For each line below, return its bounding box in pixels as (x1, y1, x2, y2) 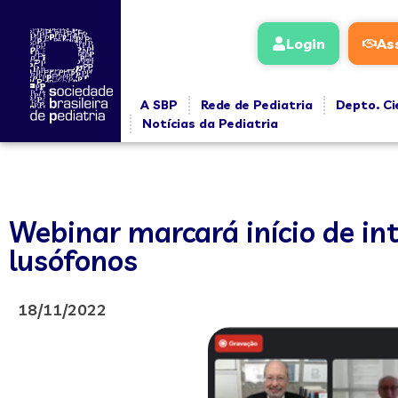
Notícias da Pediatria (141, 115, 278, 131)
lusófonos (9, 243, 138, 278)
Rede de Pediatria (200, 97, 313, 113)
